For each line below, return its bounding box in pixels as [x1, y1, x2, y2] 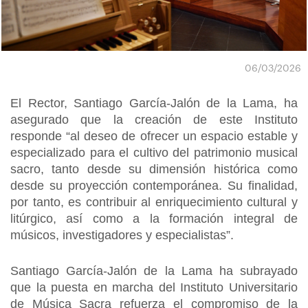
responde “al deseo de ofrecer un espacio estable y [10, 129, 298, 143]
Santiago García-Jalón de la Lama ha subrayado [10, 264, 298, 278]
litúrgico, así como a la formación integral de [10, 212, 298, 225]
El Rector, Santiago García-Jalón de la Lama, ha [10, 96, 298, 110]
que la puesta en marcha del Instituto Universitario [10, 280, 298, 294]
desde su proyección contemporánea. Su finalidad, [10, 179, 298, 192]
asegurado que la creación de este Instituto [10, 113, 298, 126]
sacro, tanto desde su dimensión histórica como [10, 162, 298, 176]
